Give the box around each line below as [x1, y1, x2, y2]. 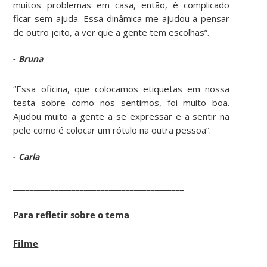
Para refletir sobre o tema [13, 209, 130, 221]
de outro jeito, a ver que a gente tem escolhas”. [13, 26, 210, 38]
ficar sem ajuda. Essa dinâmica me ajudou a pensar [13, 12, 230, 24]
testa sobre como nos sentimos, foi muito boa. [13, 96, 230, 108]
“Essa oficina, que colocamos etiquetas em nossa [13, 82, 230, 95]
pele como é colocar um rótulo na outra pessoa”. [13, 123, 212, 136]
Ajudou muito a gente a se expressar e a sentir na [13, 110, 230, 122]
